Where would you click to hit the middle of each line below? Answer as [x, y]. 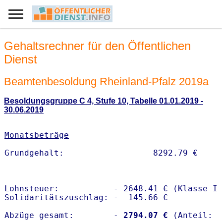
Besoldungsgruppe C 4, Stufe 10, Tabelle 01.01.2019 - [104, 101]
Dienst [21, 59]
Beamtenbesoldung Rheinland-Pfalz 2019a [106, 81]
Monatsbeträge [37, 135]
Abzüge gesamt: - [61, 216]
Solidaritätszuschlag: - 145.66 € [86, 198]
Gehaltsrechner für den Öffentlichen [97, 46]
